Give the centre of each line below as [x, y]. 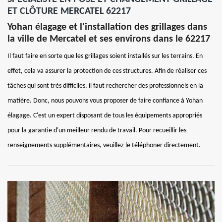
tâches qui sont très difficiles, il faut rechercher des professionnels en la [105, 86]
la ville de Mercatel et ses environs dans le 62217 [109, 39]
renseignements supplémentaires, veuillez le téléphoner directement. [104, 145]
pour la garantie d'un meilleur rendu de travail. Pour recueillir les [97, 130]
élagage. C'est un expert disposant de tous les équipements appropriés [105, 115]
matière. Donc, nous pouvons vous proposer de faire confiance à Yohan [105, 101]
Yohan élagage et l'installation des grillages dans [107, 27]
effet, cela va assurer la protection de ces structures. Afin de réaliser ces [107, 71]
